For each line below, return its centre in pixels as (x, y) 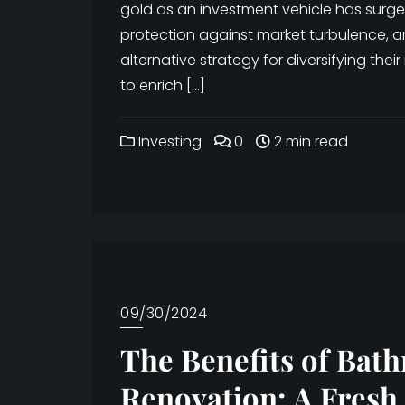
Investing (168, 141)
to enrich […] (163, 85)
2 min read (309, 141)
